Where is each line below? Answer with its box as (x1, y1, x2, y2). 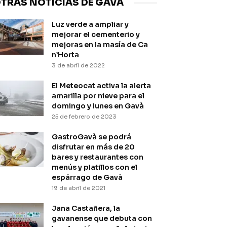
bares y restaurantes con (52, 153, 143, 162)
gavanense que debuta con (52, 214, 152, 223)
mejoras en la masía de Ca (52, 40, 148, 49)
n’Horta (52, 50, 79, 59)
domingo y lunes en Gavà (52, 101, 144, 110)
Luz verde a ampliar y (52, 20, 129, 29)
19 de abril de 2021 (52, 184, 105, 192)
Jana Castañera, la (52, 204, 120, 213)
